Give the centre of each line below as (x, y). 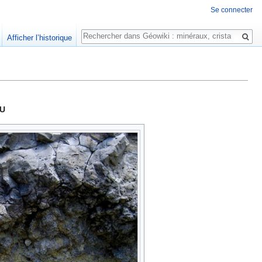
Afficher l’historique (39, 38)
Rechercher (113, 30)
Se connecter (232, 10)
